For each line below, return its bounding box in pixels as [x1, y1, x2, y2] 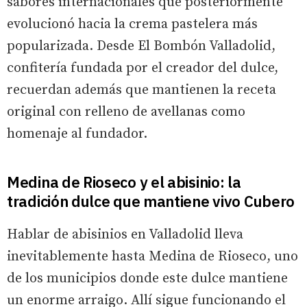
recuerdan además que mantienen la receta [7, 82, 276, 99]
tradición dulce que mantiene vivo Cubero [7, 191, 295, 212]
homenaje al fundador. [7, 125, 147, 143]
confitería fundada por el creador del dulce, [7, 60, 278, 77]
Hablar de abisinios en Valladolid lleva [7, 226, 243, 244]
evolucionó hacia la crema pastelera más [7, 16, 258, 34]
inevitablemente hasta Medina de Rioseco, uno [7, 248, 298, 266]
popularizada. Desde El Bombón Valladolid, [7, 38, 275, 56]
